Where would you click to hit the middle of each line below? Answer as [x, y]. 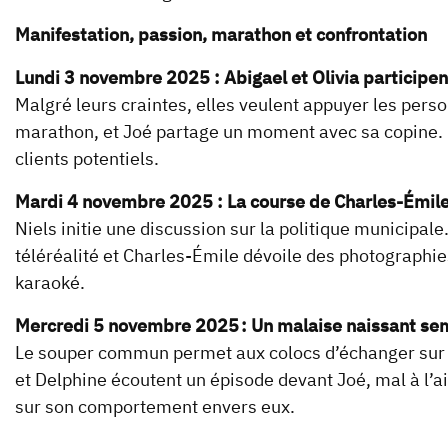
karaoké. [50, 283]
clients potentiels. [87, 159]
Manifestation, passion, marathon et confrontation [221, 35]
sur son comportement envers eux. [156, 407]
